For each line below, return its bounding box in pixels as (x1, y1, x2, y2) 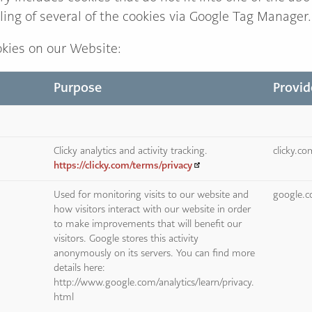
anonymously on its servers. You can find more (54, 247, 256, 259)
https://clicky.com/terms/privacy (54, 159, 193, 171)
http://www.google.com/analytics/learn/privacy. (54, 276, 255, 288)
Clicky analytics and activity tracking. (54, 145, 208, 157)
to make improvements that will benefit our (54, 218, 242, 230)
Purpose (54, 79, 102, 95)
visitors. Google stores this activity (54, 233, 199, 244)
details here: (54, 262, 106, 274)
